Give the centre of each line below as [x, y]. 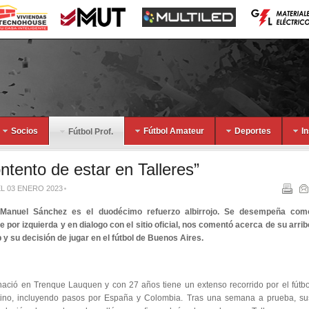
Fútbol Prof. [91, 132]
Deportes [253, 131]
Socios [24, 131]
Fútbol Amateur [174, 131]
